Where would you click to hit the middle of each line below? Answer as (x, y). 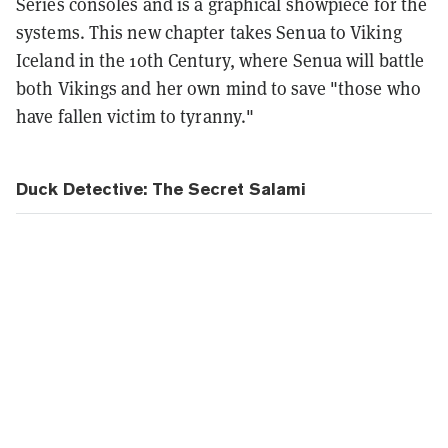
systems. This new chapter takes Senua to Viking (209, 33)
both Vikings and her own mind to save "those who (218, 89)
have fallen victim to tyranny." (135, 117)
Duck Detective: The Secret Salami (161, 189)
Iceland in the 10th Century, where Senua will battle (220, 61)
